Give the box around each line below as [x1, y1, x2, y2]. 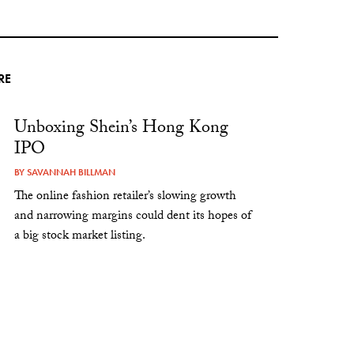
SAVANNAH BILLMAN [27, 165, 116, 179]
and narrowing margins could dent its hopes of [14, 205, 252, 228]
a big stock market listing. [14, 225, 146, 247]
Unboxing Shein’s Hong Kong [14, 114, 229, 144]
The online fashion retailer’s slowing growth [14, 186, 237, 208]
